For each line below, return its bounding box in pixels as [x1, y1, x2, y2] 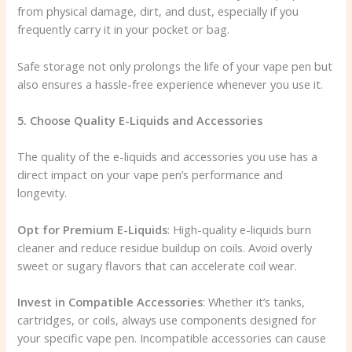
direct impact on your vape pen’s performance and [17, 167, 284, 183]
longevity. [17, 185, 68, 201]
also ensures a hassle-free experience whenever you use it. [17, 75, 324, 92]
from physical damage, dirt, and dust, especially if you [17, 3, 299, 20]
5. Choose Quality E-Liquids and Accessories [17, 112, 263, 129]
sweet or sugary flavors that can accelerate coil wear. [17, 257, 298, 273]
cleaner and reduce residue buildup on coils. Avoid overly [17, 239, 313, 255]
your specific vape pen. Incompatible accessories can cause [17, 330, 327, 346]
